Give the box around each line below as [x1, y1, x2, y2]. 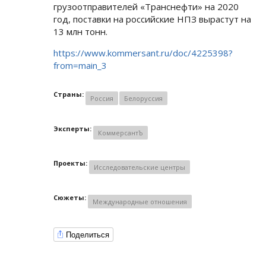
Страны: [53, 90, 85, 99]
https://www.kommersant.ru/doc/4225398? [53, 47, 233, 59]
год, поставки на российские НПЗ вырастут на [53, 13, 251, 26]
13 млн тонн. [53, 26, 107, 38]
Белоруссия [124, 94, 163, 103]
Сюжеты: [53, 193, 88, 202]
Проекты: [53, 159, 89, 168]
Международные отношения [93, 197, 187, 207]
